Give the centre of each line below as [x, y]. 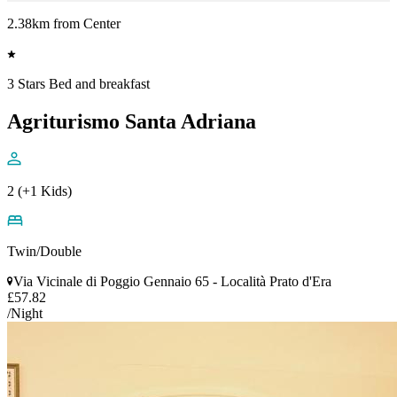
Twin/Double [44, 251]
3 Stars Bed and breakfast [78, 83]
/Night [25, 313]
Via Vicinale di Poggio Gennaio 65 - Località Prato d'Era [172, 281]
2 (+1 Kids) [39, 191]
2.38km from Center [64, 23]
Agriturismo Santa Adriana [132, 121]
